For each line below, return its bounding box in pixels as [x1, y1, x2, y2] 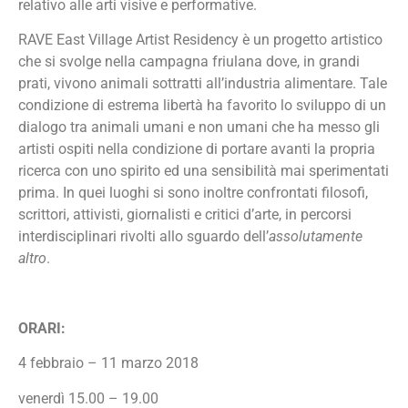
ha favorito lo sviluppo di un [207, 97, 386, 115]
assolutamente [269, 228, 362, 246]
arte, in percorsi [254, 206, 352, 224]
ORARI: [18, 320, 66, 338]
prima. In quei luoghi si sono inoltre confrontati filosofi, [18, 184, 368, 202]
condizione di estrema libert [18, 97, 195, 115]
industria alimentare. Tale [224, 75, 387, 93]
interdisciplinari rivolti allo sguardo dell [18, 228, 266, 246]
